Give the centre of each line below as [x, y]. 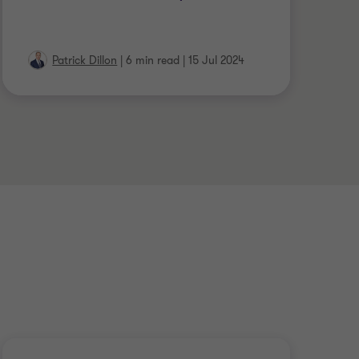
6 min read [153, 61]
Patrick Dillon [85, 61]
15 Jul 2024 [217, 61]
